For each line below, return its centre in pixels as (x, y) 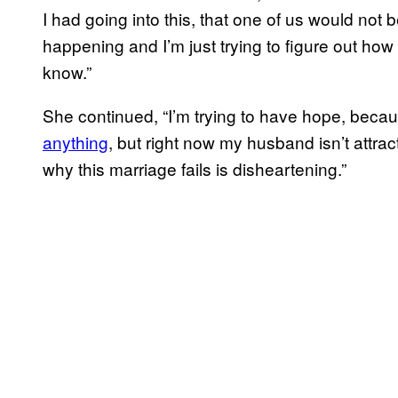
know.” (67, 71)
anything (76, 141)
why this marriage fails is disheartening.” (195, 168)
